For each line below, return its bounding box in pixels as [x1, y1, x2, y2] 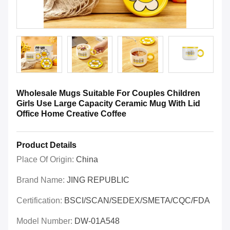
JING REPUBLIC [67, 176, 129, 185]
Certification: [16, 196, 64, 205]
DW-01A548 [74, 217, 120, 226]
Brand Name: [16, 176, 67, 185]
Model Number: [16, 217, 74, 226]
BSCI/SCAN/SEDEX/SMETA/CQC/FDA [64, 196, 210, 205]
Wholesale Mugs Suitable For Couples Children [16, 89, 200, 98]
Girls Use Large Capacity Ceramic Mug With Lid [16, 99, 200, 108]
